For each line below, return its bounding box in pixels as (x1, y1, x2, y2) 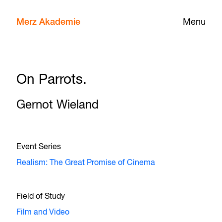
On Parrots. (16, 73, 87, 87)
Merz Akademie (16, 18, 81, 27)
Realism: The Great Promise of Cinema (16, 159, 156, 167)
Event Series (16, 143, 61, 151)
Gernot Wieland (16, 99, 99, 111)
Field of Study (16, 193, 65, 201)
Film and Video (16, 209, 70, 217)
